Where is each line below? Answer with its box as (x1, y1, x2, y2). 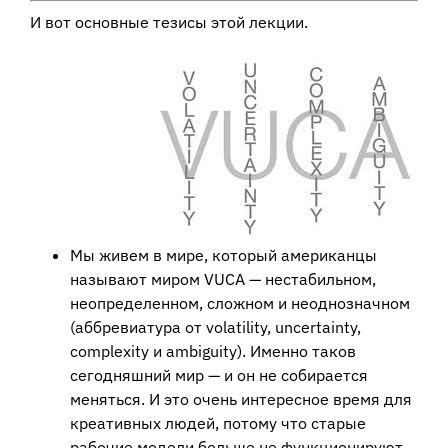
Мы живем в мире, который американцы (70, 245, 377, 266)
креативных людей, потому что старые (70, 413, 366, 434)
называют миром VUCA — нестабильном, (70, 269, 376, 290)
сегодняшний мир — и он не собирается (70, 365, 368, 386)
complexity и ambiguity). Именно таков (70, 341, 356, 362)
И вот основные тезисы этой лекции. (30, 12, 308, 33)
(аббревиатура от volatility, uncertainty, (70, 317, 361, 338)
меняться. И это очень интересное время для (70, 389, 412, 410)
